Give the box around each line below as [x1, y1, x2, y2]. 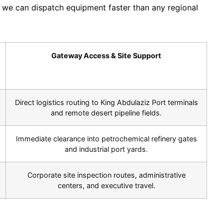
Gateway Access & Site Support [51, 51, 161, 60]
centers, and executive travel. [57, 181, 155, 190]
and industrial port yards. [65, 145, 148, 154]
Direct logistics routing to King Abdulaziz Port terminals [14, 98, 198, 107]
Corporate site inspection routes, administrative [27, 171, 186, 180]
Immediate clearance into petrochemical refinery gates [15, 134, 197, 143]
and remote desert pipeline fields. [51, 109, 162, 117]
